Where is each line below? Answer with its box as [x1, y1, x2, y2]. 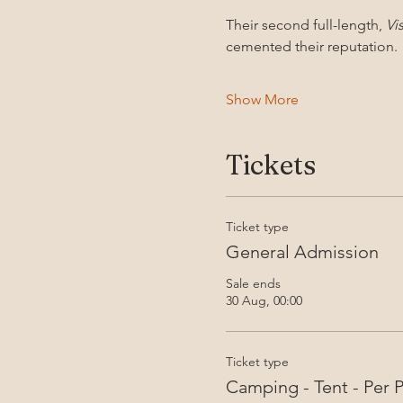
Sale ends [225, 274, 281, 291]
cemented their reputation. [225, 37, 401, 55]
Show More [225, 90, 299, 108]
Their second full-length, [225, 15, 386, 33]
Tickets [225, 148, 316, 182]
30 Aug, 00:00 [225, 291, 302, 309]
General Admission [225, 240, 379, 263]
